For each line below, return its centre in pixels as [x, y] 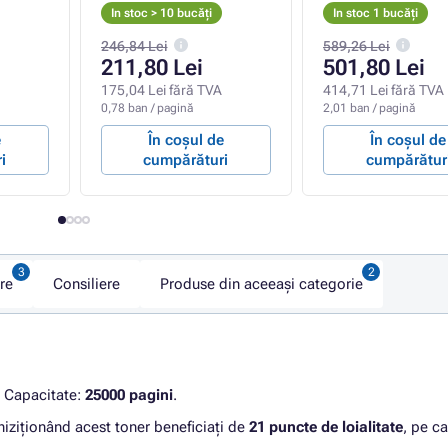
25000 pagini [129, 395]
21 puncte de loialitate [326, 427]
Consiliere [86, 284]
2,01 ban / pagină [369, 108]
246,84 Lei [134, 46]
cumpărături [186, 160]
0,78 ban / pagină [146, 108]
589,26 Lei [356, 46]
